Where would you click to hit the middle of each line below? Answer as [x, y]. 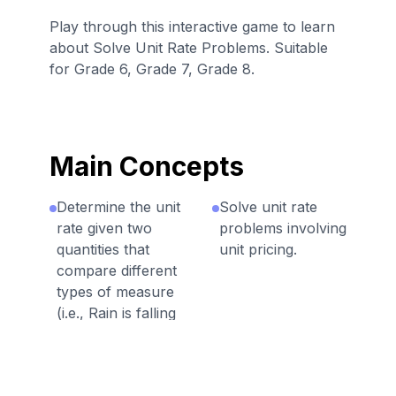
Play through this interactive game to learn [192, 27]
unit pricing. [258, 250]
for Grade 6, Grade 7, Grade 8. [152, 69]
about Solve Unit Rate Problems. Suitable [189, 48]
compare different [117, 271]
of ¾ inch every [110, 356]
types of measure [115, 292]
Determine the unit [118, 207]
